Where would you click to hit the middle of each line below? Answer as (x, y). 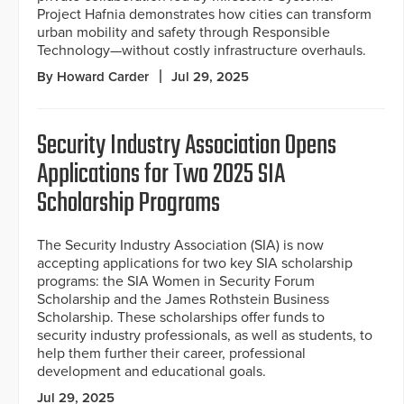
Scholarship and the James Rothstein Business (183, 300)
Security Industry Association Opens (187, 147)
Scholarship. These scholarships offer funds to (181, 318)
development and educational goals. (151, 372)
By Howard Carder (93, 77)
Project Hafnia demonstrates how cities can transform (204, 15)
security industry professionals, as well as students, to (205, 336)
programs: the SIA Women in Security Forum (176, 282)
